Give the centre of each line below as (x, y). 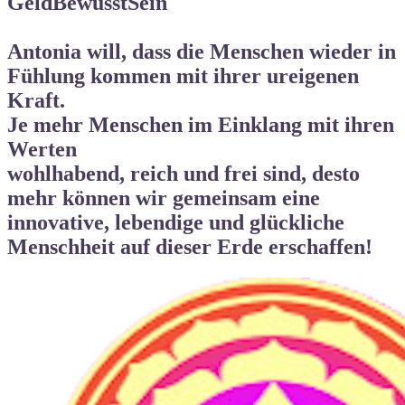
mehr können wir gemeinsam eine (164, 198)
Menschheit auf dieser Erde (138, 247)
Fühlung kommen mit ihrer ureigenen (183, 76)
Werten (45, 150)
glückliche (297, 223)
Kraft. (39, 101)
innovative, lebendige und (128, 223)
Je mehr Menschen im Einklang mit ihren (201, 125)
